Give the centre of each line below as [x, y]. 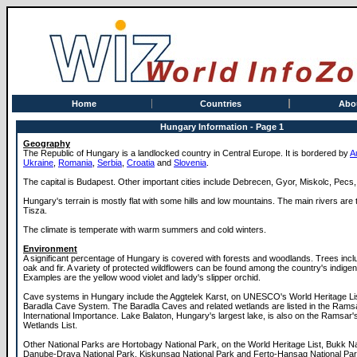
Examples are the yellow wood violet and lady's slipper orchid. [142, 277]
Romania [75, 163]
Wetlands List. [50, 325]
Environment [50, 249]
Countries [220, 104]
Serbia [110, 163]
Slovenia [190, 163]
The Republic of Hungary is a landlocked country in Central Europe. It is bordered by [186, 153]
